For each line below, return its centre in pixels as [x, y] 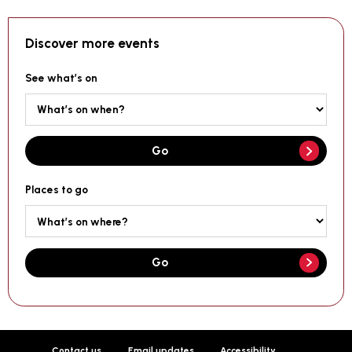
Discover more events [92, 44]
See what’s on [61, 77]
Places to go [56, 190]
